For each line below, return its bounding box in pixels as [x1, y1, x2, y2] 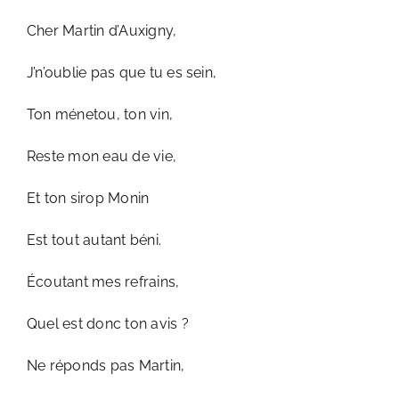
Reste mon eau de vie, [27, 148, 177, 165]
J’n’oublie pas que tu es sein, [27, 64, 217, 81]
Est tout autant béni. [27, 232, 162, 248]
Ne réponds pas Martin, [27, 357, 185, 374]
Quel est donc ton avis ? [27, 315, 189, 332]
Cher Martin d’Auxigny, [27, 22, 177, 39]
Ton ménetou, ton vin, [27, 106, 174, 123]
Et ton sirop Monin [27, 190, 150, 207]
